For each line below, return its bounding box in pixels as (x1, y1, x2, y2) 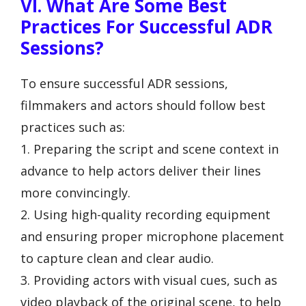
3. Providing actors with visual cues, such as (20, 271, 277, 288)
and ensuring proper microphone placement (20, 227, 284, 245)
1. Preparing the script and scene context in (20, 140, 279, 157)
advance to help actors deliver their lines (20, 162, 261, 179)
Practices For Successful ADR (20, 14, 273, 39)
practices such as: (20, 118, 125, 135)
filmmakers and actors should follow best (20, 96, 266, 113)
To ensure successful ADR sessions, (20, 74, 228, 92)
